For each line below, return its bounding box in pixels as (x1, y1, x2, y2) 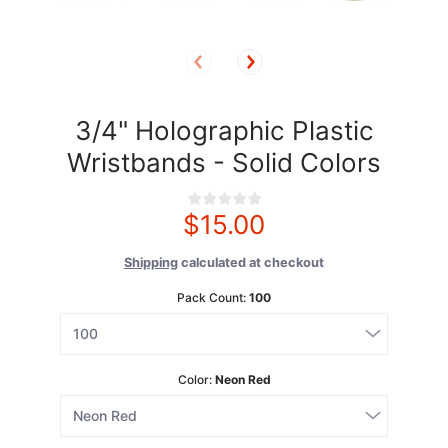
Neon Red (214, 371, 271, 387)
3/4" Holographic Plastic (74, 114, 374, 146)
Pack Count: (177, 289, 249, 305)
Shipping (124, 254, 178, 270)
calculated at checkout (178, 254, 324, 270)
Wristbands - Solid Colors (67, 146, 381, 178)
